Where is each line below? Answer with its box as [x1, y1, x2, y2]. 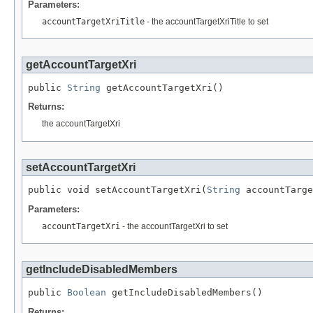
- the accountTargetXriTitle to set [145, 16, 268, 27]
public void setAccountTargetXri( [28, 184, 207, 196]
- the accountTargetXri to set [120, 221, 228, 232]
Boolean [67, 287, 106, 298]
